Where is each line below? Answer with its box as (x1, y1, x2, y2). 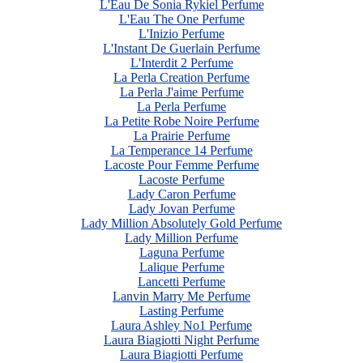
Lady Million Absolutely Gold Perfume (81, 216, 282, 230)
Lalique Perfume (139, 260, 224, 274)
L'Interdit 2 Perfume (130, 56, 233, 70)
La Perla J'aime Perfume (119, 85, 244, 99)
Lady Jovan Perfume (128, 202, 235, 216)
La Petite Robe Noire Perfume (104, 114, 259, 128)
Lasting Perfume (139, 304, 224, 318)
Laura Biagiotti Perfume (120, 348, 243, 361)
